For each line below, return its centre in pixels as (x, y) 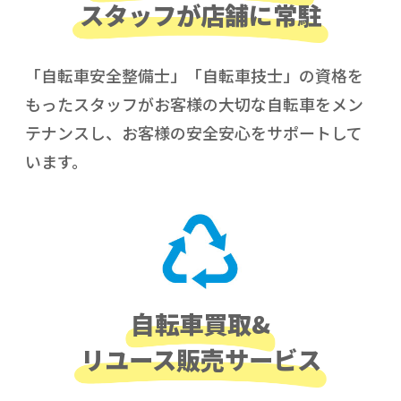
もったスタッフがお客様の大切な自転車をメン (194, 103)
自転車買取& (200, 324)
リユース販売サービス (200, 359)
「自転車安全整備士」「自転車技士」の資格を (194, 75)
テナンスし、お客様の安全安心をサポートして (193, 132)
